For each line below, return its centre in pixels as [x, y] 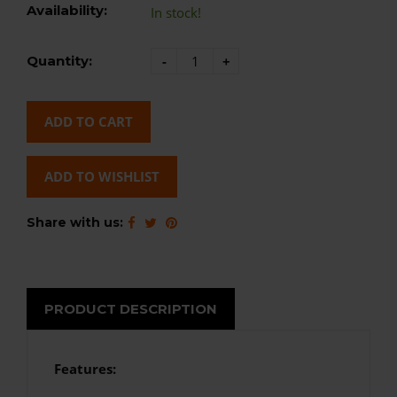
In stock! [176, 12]
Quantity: [59, 60]
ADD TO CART [89, 121]
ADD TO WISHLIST [102, 176]
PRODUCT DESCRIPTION [131, 308]
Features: [85, 368]
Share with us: [75, 222]
